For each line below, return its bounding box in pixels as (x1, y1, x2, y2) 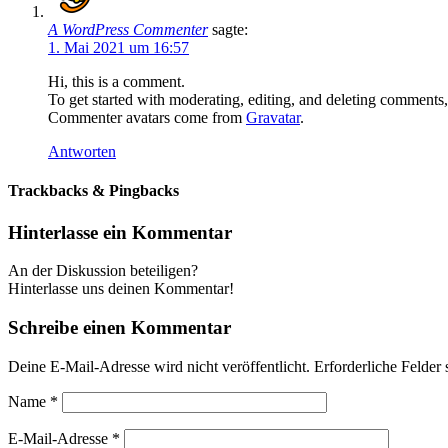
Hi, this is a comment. (48, 73, 185, 91)
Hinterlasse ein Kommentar (8, 221, 232, 243)
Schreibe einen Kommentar (8, 317, 231, 339)
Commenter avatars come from (48, 109, 246, 127)
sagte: (212, 21, 248, 39)
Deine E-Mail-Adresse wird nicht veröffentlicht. (8, 357, 310, 375)
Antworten (48, 143, 116, 161)
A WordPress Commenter (48, 21, 208, 39)
